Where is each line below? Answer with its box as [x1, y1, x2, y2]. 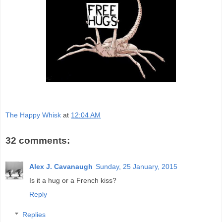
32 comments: [5, 135, 70, 146]
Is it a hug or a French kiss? [29, 176, 116, 184]
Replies [22, 211, 46, 219]
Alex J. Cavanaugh [29, 162, 93, 170]
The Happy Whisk [5, 111, 61, 119]
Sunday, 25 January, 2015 [96, 162, 177, 170]
